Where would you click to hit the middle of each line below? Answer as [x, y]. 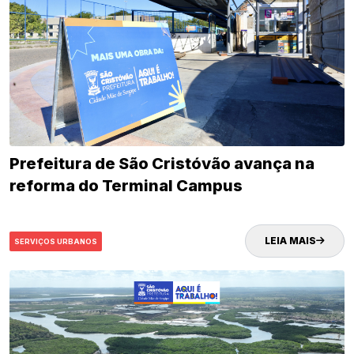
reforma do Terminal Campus [126, 186]
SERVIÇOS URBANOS [56, 241]
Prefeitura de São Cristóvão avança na [162, 164]
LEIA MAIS [290, 241]
